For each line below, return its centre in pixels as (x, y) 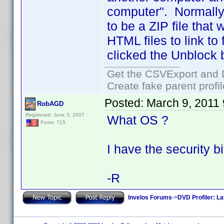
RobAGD (50, 104)
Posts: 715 (52, 122)
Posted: (125, 103)
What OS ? (138, 120)
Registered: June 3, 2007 (55, 115)
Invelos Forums (150, 197)
